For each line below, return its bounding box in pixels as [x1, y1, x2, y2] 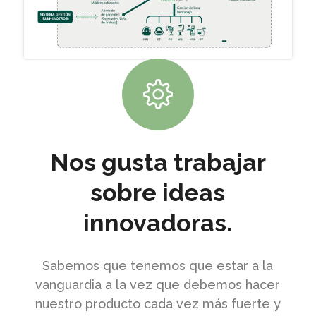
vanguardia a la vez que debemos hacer [35, 277, 281, 293]
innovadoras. [83, 209, 233, 238]
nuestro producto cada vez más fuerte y [35, 296, 281, 312]
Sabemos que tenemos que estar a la [42, 258, 274, 274]
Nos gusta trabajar [49, 148, 266, 177]
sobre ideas [90, 178, 226, 207]
